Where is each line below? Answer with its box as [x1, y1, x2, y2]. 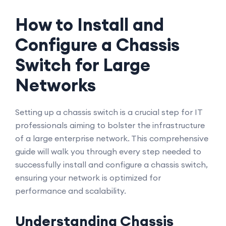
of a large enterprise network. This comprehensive [15, 133, 208, 143]
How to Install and [15, 14, 164, 35]
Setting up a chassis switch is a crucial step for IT [15, 107, 202, 117]
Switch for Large [15, 54, 150, 76]
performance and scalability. [15, 186, 126, 196]
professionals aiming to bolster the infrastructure [15, 120, 205, 130]
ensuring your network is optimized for [15, 173, 161, 183]
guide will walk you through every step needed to [15, 146, 201, 156]
